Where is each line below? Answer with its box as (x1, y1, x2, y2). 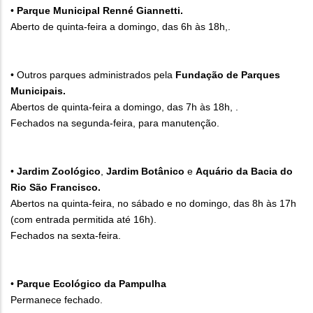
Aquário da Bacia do (196, 166, 293, 177)
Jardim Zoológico (17, 166, 101, 177)
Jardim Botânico (106, 166, 184, 177)
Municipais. (10, 85, 66, 97)
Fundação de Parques (175, 69, 280, 81)
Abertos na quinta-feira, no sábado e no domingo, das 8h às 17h (10, 198, 296, 210)
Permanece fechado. (10, 294, 105, 306)
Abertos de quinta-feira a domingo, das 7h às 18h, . (10, 101, 238, 113)
